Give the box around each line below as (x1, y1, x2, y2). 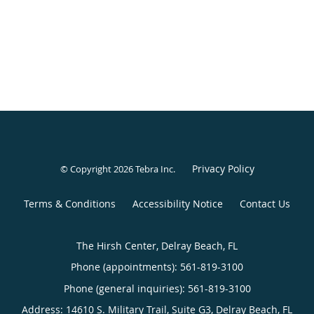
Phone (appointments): (71, 259, 180, 273)
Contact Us (240, 196, 290, 210)
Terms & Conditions (24, 196, 116, 210)
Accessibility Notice (132, 196, 223, 210)
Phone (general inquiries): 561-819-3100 (63, 281, 251, 295)
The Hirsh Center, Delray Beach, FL (76, 238, 238, 252)
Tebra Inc (135, 162, 173, 175)
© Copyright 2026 (60, 162, 135, 175)
